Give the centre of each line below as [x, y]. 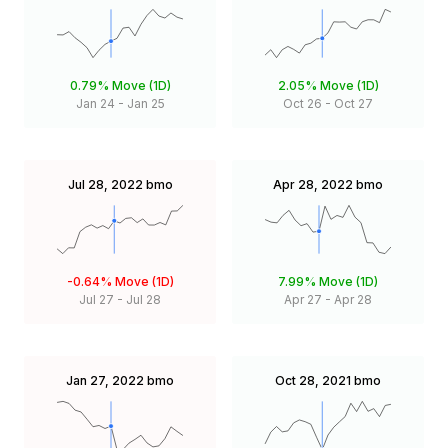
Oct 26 [302, 104]
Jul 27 [96, 300]
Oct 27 [353, 104]
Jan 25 [145, 104]
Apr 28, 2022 [313, 185]
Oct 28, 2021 [313, 381]
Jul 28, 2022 [105, 185]
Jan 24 [95, 104]
